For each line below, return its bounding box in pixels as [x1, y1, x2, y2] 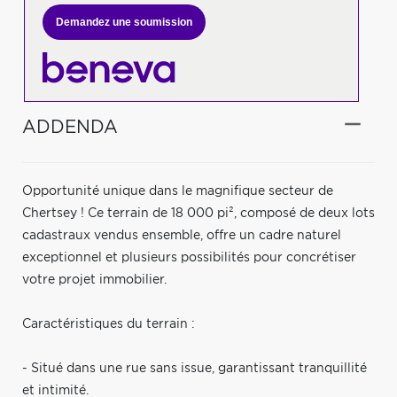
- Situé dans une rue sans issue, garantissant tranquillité [22, 362, 367, 375]
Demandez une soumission [55, 16, 192, 28]
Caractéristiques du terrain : [22, 317, 195, 331]
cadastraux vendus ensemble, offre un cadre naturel [22, 229, 341, 242]
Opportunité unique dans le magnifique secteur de [22, 184, 333, 198]
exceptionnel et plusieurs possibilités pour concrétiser [22, 251, 356, 264]
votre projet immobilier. [22, 273, 167, 286]
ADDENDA [22, 118, 118, 136]
